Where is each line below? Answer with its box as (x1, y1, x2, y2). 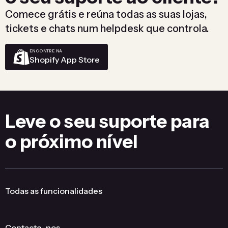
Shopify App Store (30, 54, 100, 65)
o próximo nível (5, 130, 138, 153)
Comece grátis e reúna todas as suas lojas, (5, 8, 207, 20)
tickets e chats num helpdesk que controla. (5, 22, 209, 35)
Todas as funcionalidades (5, 185, 102, 196)
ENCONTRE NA (30, 48, 63, 54)
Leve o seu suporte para (5, 109, 210, 132)
